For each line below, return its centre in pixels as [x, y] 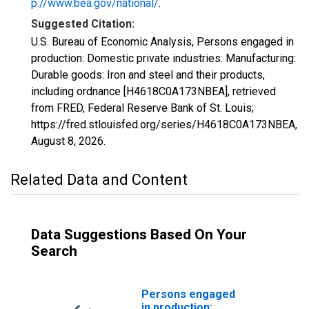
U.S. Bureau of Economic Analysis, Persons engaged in [162, 42]
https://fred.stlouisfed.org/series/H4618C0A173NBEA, [164, 124]
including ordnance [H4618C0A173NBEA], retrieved [153, 91]
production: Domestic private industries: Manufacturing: [163, 58]
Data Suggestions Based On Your [139, 235]
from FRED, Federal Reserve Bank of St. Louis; [142, 108]
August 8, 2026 [67, 141]
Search [54, 251]
